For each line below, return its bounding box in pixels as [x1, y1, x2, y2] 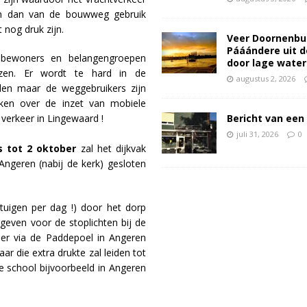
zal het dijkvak [76, 142, 146, 156]
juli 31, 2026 [236, 129, 278, 140]
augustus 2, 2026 [236, 73, 295, 84]
